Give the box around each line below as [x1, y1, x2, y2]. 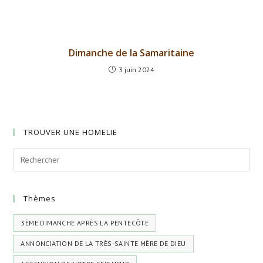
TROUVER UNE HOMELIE [23, 127, 118, 138]
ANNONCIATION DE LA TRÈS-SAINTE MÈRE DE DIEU [21, 239, 186, 248]
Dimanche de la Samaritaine [69, 46, 194, 60]
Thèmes [23, 193, 56, 204]
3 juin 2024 [119, 65, 154, 75]
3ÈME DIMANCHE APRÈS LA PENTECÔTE [21, 218, 149, 228]
